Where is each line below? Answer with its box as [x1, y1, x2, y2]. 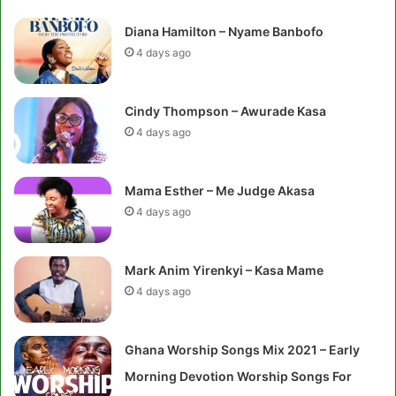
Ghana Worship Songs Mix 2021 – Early [125, 342, 361, 357]
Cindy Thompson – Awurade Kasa [125, 103, 327, 118]
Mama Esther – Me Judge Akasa [125, 183, 316, 198]
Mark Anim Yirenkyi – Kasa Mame [125, 263, 324, 278]
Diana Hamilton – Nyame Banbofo [125, 24, 324, 39]
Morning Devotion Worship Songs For [125, 369, 353, 384]
